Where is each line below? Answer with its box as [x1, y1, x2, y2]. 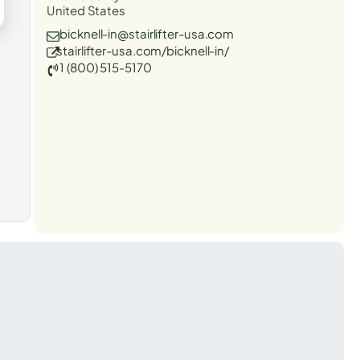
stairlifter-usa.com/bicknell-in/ [56, 42, 230, 58]
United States [47, 2, 125, 18]
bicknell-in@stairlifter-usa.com [59, 25, 235, 41]
